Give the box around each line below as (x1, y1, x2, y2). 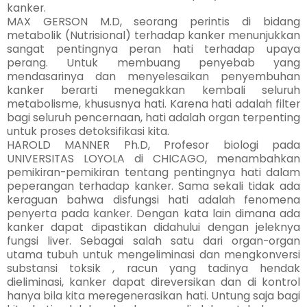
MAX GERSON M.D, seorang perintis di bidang (7, 14, 300, 30)
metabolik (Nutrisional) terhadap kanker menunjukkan (7, 27, 300, 44)
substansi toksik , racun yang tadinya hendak (7, 260, 300, 277)
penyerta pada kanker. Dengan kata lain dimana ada (7, 206, 300, 222)
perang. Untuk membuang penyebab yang (7, 55, 300, 71)
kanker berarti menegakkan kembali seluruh (7, 82, 300, 99)
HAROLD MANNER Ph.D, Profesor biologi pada (7, 137, 300, 153)
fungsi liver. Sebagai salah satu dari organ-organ (7, 233, 300, 249)
